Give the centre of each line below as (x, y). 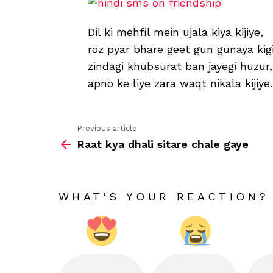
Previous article (107, 129)
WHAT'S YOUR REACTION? (164, 196)
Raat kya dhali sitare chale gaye (163, 144)
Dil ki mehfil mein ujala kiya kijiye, (175, 32)
